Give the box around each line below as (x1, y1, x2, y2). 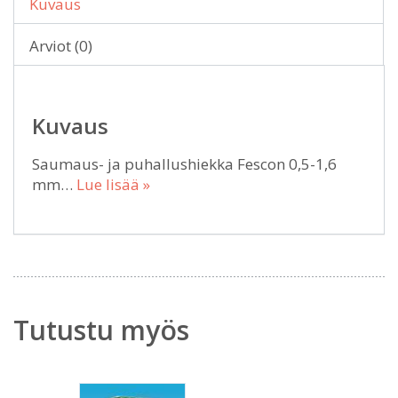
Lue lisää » (76, 174, 150, 195)
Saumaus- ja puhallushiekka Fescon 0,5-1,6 (32, 154, 337, 175)
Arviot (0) (29, 36, 92, 57)
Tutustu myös (13, 312, 189, 349)
